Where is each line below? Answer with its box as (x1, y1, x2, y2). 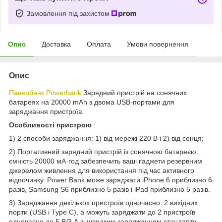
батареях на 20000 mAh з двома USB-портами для (9, 98, 174, 106)
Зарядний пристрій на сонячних (81, 88, 187, 97)
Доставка (42, 40, 71, 48)
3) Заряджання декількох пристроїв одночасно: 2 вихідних (9, 198, 198, 207)
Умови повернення (127, 40, 188, 48)
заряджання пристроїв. (9, 107, 86, 115)
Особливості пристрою (9, 120, 92, 129)
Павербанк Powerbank (9, 88, 81, 97)
